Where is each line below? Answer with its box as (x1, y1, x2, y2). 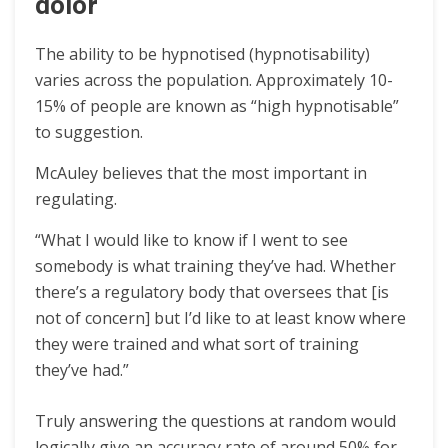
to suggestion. (35, 120, 143, 143)
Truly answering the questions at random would (35, 409, 396, 432)
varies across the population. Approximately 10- (35, 68, 393, 91)
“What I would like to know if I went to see (35, 228, 348, 251)
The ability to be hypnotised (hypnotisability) (35, 42, 370, 65)
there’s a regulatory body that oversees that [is (35, 280, 389, 303)
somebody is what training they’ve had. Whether (35, 254, 396, 277)
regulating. (35, 187, 117, 210)
